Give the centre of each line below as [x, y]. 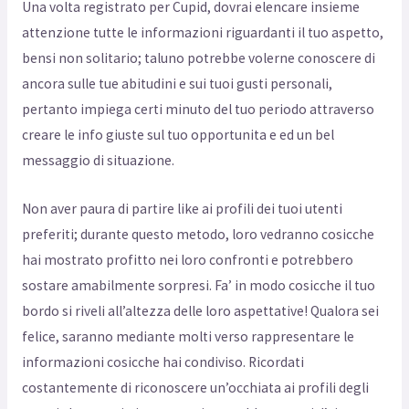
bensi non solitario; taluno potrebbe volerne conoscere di [198, 58]
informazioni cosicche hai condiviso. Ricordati [163, 362]
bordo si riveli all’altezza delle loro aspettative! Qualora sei [200, 310]
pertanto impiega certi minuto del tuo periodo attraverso [198, 110]
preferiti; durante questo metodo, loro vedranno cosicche [198, 234]
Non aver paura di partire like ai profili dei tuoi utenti [182, 208]
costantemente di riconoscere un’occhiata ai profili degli [195, 387]
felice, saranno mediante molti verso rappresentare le [188, 336]
